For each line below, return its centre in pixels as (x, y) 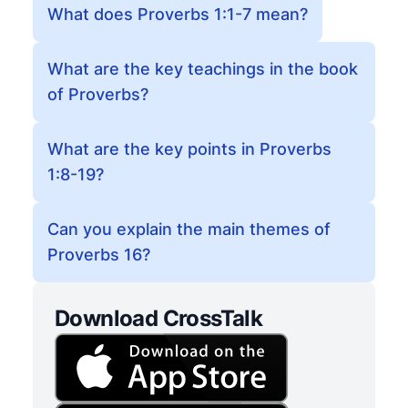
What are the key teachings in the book (203, 69)
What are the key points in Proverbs (189, 149)
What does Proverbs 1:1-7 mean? (178, 14)
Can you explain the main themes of (189, 229)
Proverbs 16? (99, 255)
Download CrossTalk (159, 318)
